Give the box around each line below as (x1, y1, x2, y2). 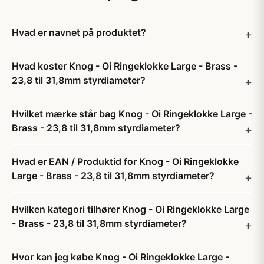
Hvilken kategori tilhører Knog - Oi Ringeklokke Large (12, 203, 249, 215)
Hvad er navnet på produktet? (12, 27, 146, 38)
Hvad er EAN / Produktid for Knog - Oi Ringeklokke (12, 156, 239, 167)
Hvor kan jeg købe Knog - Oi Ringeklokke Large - (12, 251, 229, 263)
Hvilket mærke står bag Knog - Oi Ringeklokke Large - (12, 108, 252, 120)
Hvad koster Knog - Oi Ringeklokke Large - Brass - (12, 60, 237, 72)
